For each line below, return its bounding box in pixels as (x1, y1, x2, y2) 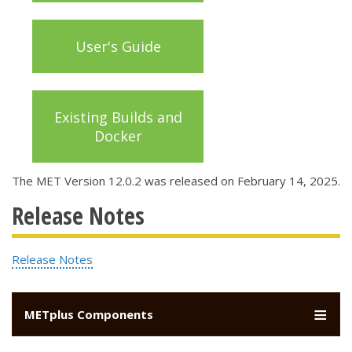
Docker (93, 126, 142, 145)
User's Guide (75, 36, 161, 56)
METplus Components (24, 306, 153, 322)
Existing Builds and (53, 107, 182, 126)
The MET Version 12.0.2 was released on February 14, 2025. (12, 172, 340, 189)
